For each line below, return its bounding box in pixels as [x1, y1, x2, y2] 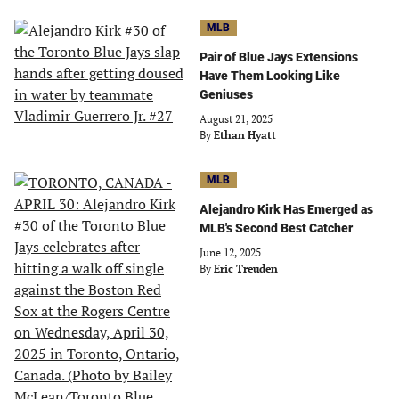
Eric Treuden [214, 262, 278, 275]
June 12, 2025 [199, 246, 261, 259]
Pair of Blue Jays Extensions [199, 50, 358, 64]
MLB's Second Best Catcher [199, 221, 353, 235]
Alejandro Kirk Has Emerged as [199, 202, 373, 216]
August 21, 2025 [199, 112, 273, 126]
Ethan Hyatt [214, 128, 276, 142]
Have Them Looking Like [199, 69, 340, 83]
